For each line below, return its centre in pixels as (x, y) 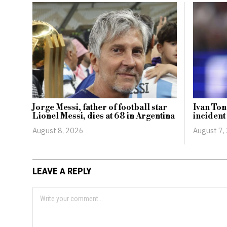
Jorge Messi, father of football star (100, 108)
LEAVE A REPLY (62, 171)
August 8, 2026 (58, 131)
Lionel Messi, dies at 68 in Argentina (103, 116)
